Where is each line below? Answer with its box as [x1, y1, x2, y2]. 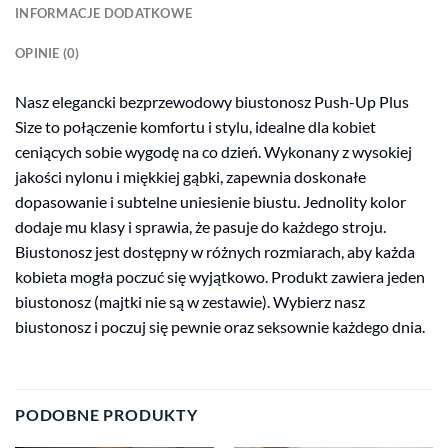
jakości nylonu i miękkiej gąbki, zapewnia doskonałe [15, 166, 366, 186]
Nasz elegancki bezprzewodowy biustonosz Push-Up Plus [15, 91, 409, 111]
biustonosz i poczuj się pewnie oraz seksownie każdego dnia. [15, 316, 425, 336]
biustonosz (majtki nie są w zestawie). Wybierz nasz [15, 291, 365, 311]
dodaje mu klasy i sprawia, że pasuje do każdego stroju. [15, 216, 386, 236]
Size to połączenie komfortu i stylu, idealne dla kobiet [15, 116, 376, 136]
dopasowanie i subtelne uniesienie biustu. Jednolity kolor [15, 191, 406, 211]
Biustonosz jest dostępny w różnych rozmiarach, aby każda [15, 241, 415, 261]
